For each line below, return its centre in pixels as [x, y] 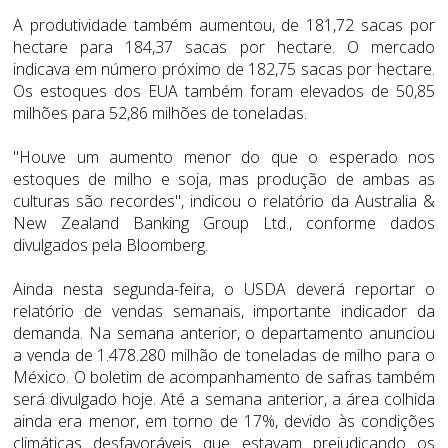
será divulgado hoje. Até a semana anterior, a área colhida [224, 398]
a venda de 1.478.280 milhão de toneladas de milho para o [224, 354]
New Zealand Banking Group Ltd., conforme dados [224, 222]
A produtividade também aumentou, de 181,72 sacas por [224, 24]
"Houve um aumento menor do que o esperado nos [224, 156]
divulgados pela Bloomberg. [110, 244]
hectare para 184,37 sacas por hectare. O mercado [224, 46]
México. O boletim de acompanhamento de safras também [224, 376]
